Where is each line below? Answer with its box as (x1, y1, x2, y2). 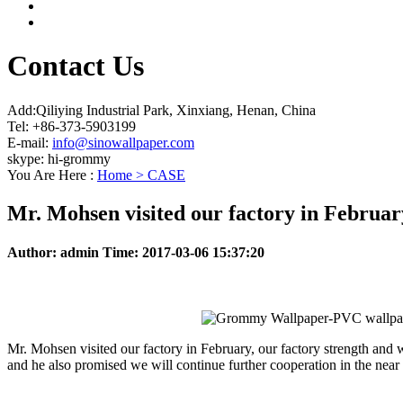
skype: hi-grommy (7, 150, 111, 166)
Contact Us (7, 49, 144, 83)
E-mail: (7, 134, 52, 150)
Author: (7, 244, 60, 260)
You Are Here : (7, 166, 97, 183)
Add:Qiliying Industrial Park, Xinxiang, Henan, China (7, 102, 316, 118)
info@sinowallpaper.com (52, 134, 194, 150)
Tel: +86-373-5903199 (7, 118, 136, 134)
